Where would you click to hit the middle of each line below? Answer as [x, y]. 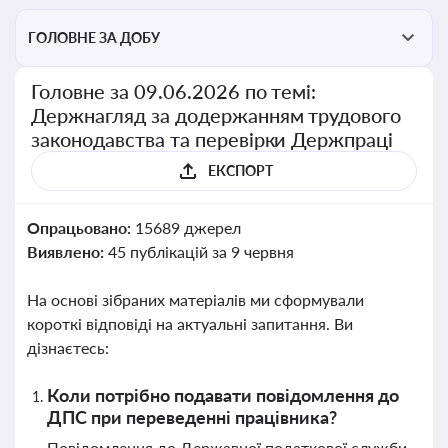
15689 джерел [187, 227]
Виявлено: [67, 251]
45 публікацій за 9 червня [200, 251]
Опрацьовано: [81, 227]
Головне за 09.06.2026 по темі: [174, 91]
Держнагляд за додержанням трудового [216, 115]
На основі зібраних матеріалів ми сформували [195, 299]
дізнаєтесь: [68, 347]
